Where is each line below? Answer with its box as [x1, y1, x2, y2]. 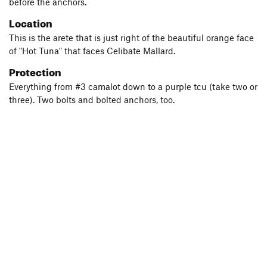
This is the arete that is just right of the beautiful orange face [9, 32, 254, 43]
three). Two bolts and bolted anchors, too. [9, 94, 175, 105]
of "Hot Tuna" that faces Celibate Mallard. [9, 45, 175, 56]
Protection [9, 63, 61, 79]
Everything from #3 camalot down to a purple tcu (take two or [9, 81, 257, 92]
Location [9, 14, 52, 30]
